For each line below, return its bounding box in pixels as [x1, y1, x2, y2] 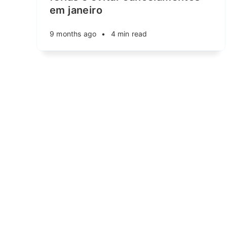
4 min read [110, 29, 147, 38]
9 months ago [50, 29, 97, 38]
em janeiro [50, 4, 103, 16]
